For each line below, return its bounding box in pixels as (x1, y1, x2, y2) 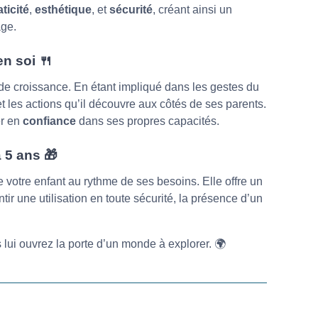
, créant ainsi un (153, 3, 232, 16)
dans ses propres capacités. (75, 114, 219, 127)
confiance (22, 114, 76, 127)
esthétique (35, 3, 92, 16)
